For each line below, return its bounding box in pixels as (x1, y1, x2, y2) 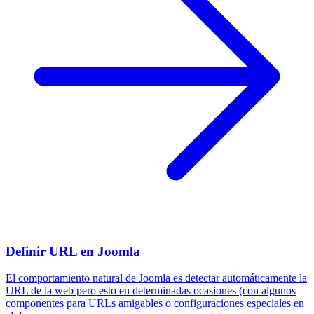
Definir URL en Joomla (6, 243, 140, 259)
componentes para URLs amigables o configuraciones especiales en (6, 297, 304, 310)
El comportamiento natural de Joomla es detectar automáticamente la (6, 272, 307, 285)
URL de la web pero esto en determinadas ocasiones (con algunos (6, 285, 296, 297)
